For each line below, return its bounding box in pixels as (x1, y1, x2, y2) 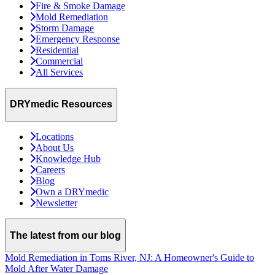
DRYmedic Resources (10, 99, 112, 110)
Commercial (36, 55, 83, 66)
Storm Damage (36, 22, 94, 33)
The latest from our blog (10, 230, 121, 241)
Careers (36, 164, 65, 175)
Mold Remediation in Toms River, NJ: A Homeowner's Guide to (5, 252, 254, 263)
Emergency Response (36, 33, 120, 44)
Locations (36, 131, 74, 142)
